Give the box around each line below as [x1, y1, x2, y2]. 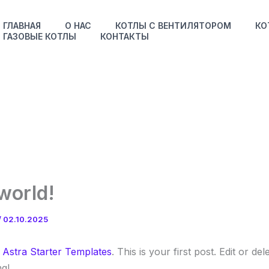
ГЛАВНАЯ [3, 20, 41, 31]
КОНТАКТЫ [100, 31, 149, 41]
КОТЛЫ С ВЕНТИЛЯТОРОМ [115, 20, 231, 31]
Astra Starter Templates [2, 246, 112, 258]
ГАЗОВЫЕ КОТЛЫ [3, 31, 76, 41]
